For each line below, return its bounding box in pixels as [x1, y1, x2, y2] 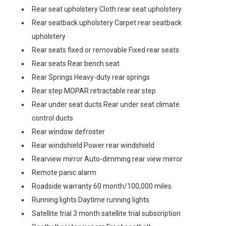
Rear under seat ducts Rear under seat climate [32, 100, 180, 108]
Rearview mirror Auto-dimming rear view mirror [32, 155, 183, 163]
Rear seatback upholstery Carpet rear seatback [32, 19, 182, 27]
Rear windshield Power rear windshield [32, 141, 154, 149]
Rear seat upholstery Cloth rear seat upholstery [32, 5, 182, 13]
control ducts [32, 114, 73, 122]
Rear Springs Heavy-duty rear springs [32, 73, 150, 81]
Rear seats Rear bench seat [32, 60, 120, 68]
